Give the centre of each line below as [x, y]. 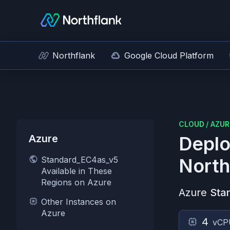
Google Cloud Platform [169, 55]
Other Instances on [79, 202]
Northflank [74, 55]
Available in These [76, 171]
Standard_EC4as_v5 [80, 160]
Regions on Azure [76, 182]
